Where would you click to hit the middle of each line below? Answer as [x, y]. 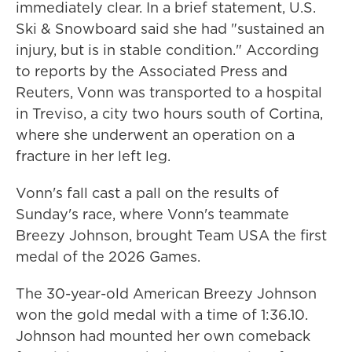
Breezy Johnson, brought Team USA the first [171, 235]
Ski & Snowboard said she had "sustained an [170, 29]
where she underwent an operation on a [155, 135]
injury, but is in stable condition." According [167, 50]
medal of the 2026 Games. [108, 257]
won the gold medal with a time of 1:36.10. [162, 315]
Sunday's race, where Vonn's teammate [152, 214]
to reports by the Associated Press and [152, 71]
